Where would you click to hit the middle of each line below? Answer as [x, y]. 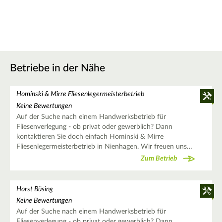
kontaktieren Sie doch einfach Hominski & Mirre [90, 137]
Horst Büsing [34, 189]
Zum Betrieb [159, 159]
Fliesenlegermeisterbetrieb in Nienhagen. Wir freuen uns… [104, 146]
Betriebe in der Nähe [57, 68]
